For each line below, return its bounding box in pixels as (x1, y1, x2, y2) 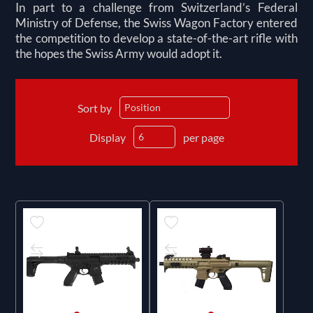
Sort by (77, 101, 112, 115)
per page (182, 130, 224, 144)
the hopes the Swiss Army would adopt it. (15, 45, 223, 61)
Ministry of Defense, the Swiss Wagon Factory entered (15, 15, 298, 30)
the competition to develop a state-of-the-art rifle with (15, 30, 298, 45)
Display (89, 130, 126, 144)
